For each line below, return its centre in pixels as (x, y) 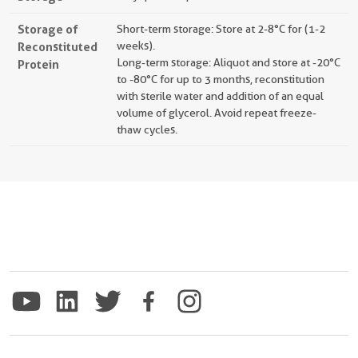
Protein (38, 64)
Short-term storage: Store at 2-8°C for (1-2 (221, 29)
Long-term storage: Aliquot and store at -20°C (229, 62)
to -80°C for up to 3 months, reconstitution (221, 79)
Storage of (48, 29)
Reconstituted (58, 47)
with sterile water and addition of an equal (220, 96)
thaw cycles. (147, 129)
